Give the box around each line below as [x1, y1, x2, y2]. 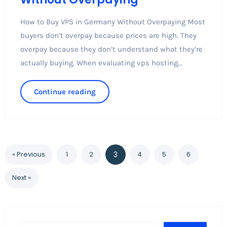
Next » [12, 172, 31, 182]
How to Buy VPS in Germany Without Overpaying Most [20, 17, 205, 26]
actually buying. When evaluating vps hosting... [20, 58, 182, 67]
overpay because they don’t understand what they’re [20, 44, 203, 54]
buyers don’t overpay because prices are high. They [20, 30, 197, 40]
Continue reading [33, 87, 96, 96]
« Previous [12, 149, 45, 159]
